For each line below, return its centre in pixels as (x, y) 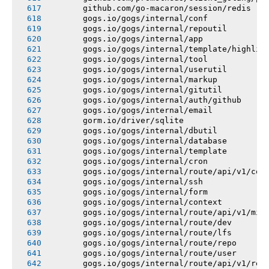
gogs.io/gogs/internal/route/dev (141, 222)
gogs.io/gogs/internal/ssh (126, 181)
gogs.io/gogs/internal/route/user (143, 253)
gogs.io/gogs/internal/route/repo (143, 243)
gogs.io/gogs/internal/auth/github (145, 100)
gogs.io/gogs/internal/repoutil (138, 28)
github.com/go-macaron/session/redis (150, 8)
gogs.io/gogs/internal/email (131, 110)
